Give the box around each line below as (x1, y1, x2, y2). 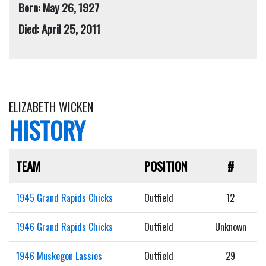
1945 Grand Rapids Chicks (16, 190, 113, 205)
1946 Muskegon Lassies (16, 248, 102, 263)
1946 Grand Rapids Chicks (16, 219, 113, 234)
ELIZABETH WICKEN (9, 97, 93, 116)
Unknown (214, 219, 246, 234)
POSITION (144, 156, 188, 175)
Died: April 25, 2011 (18, 20, 100, 37)
